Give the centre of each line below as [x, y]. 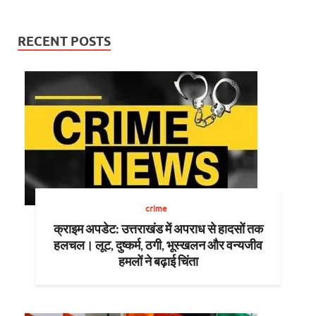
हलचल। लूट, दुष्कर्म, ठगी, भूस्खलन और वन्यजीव [158, 245]
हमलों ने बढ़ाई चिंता [158, 261]
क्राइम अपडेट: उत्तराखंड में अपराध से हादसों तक [158, 229]
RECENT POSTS [64, 42]
